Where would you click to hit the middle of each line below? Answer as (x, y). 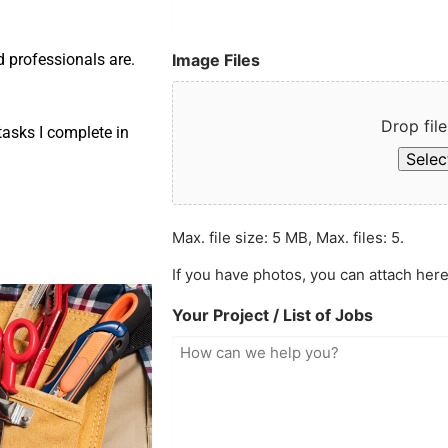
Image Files (216, 59)
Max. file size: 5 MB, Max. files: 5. (288, 237)
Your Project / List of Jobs (273, 314)
